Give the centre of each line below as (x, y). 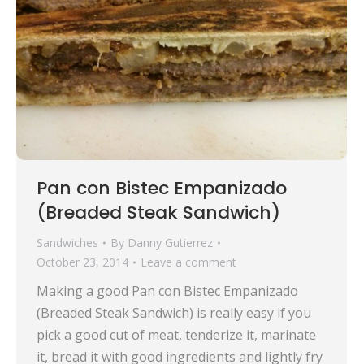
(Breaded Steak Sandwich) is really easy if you (174, 313)
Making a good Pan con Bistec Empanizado (167, 291)
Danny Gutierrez (170, 243)
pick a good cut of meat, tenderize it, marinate (176, 335)
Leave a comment (188, 262)
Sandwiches (67, 243)
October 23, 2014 (82, 262)
